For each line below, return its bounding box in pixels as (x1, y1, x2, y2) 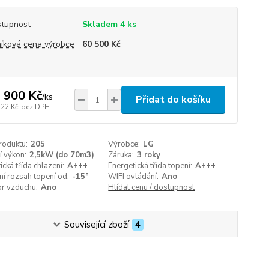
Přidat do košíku (135, 93, 211, 106)
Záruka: (108, 150, 134, 160)
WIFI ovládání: (108, 171, 159, 182)
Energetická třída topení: (108, 160, 193, 171)
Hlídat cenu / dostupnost (108, 182, 195, 193)
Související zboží (64, 219, 129, 231)
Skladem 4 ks (82, 19, 136, 30)
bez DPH (20, 101, 50, 112)
